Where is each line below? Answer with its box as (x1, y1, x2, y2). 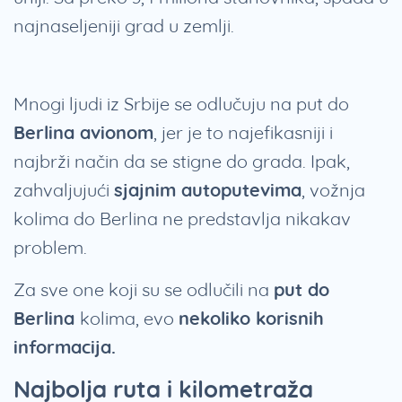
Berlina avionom (13, 121, 153, 144)
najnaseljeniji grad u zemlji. (13, 14, 234, 38)
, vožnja (301, 179, 365, 202)
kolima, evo (80, 307, 179, 330)
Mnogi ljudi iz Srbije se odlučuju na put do (13, 92, 349, 116)
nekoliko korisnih (179, 307, 324, 330)
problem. (13, 236, 87, 259)
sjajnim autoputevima (114, 179, 301, 202)
